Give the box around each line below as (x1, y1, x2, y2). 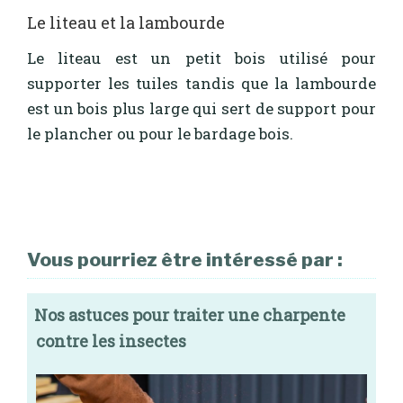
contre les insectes (36, 329, 186, 352)
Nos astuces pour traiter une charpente (34, 303, 345, 326)
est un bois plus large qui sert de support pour (27, 98, 376, 120)
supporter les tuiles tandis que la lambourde (27, 73, 376, 94)
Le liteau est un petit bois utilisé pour (27, 48, 376, 69)
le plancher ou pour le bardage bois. (27, 123, 293, 145)
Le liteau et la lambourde (27, 11, 225, 33)
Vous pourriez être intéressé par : (27, 247, 343, 271)
